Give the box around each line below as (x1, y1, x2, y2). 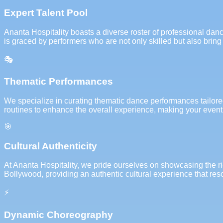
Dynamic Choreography (4, 210, 113, 221)
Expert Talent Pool (4, 7, 88, 18)
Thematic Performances (4, 76, 113, 87)
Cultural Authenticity (4, 140, 97, 151)
